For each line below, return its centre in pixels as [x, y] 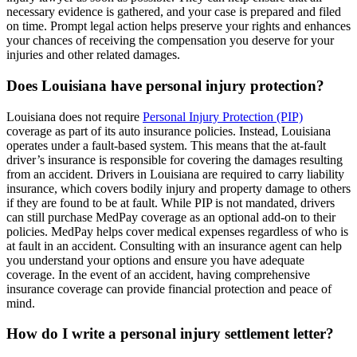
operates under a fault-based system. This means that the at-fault [166, 145]
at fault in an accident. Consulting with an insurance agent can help [174, 245]
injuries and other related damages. [93, 55]
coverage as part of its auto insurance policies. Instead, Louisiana [169, 131]
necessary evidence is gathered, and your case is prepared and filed [174, 12]
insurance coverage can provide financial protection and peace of [169, 288]
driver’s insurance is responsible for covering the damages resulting [175, 159]
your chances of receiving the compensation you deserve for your [170, 41]
